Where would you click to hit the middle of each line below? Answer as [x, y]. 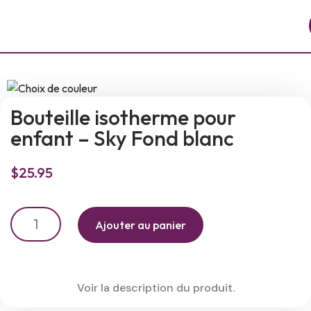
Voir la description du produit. [155, 288]
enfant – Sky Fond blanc [122, 138]
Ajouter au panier [140, 225]
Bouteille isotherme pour [123, 117]
